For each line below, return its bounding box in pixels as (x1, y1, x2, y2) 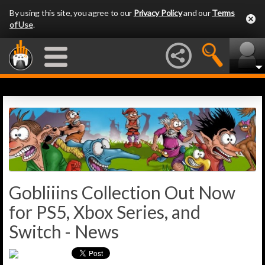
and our (182, 8, 212, 18)
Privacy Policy (133, 8, 182, 18)
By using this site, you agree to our (9, 8, 134, 18)
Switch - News (9, 221, 119, 243)
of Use (9, 20, 33, 30)
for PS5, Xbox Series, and (9, 201, 201, 223)
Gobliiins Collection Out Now (9, 182, 235, 203)
